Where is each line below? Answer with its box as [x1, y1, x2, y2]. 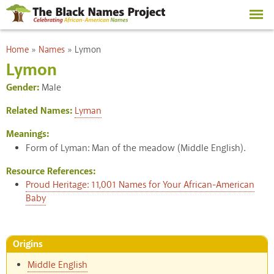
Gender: [6, 81, 42, 94]
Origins [13, 237, 43, 251]
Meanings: [6, 127, 49, 141]
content [91, 18, 123, 31]
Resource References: [6, 165, 98, 178]
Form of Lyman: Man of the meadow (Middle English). [26, 141, 245, 155]
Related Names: [6, 104, 75, 117]
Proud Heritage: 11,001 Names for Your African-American [26, 178, 254, 191]
